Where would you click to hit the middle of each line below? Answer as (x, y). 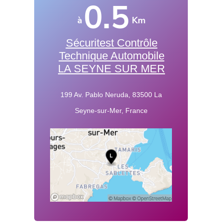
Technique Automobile (111, 56)
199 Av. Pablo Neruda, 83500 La (111, 95)
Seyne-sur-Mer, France (111, 111)
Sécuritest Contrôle (111, 43)
